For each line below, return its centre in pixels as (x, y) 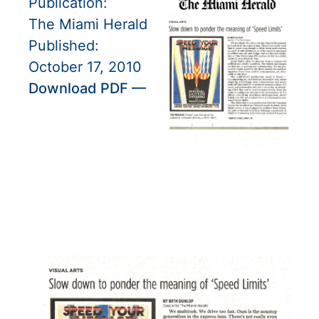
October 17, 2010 (85, 67)
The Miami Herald (88, 24)
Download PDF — (87, 88)
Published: (64, 46)
